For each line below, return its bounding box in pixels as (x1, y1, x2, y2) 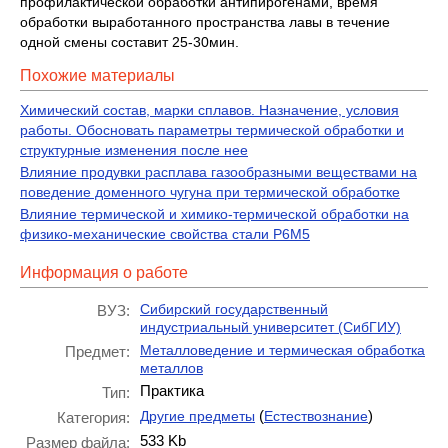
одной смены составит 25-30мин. (20, 33, 239, 50)
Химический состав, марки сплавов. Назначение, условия (20, 101, 399, 118)
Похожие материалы (20, 66, 175, 84)
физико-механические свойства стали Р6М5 (20, 225, 310, 242)
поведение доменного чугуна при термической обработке (20, 183, 400, 200)
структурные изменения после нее (20, 141, 248, 158)
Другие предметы (140, 407, 255, 424)
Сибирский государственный (140, 300, 328, 317)
